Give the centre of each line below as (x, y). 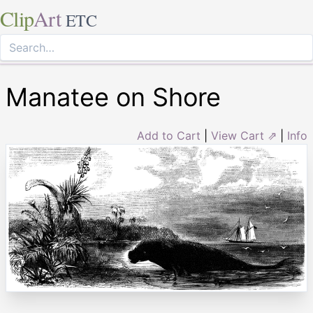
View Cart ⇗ (244, 136)
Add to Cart (169, 136)
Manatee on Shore (113, 97)
